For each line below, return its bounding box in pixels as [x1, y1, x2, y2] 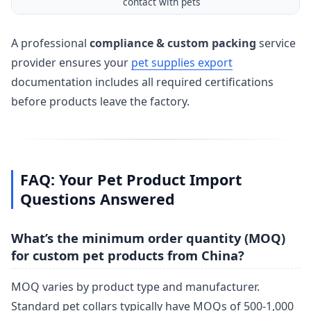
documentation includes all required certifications [11, 74, 274, 90]
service [256, 35, 296, 51]
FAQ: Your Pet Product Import [19, 169, 242, 190]
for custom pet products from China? [11, 246, 244, 264]
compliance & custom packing [90, 35, 256, 51]
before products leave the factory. [11, 94, 190, 110]
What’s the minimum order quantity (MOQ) [11, 228, 285, 246]
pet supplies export [131, 55, 233, 71]
